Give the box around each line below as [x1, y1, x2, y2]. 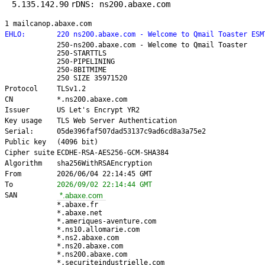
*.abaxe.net [57, 209, 102, 218]
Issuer [5, 106, 30, 115]
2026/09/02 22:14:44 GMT [57, 180, 152, 189]
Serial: [5, 127, 34, 136]
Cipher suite [5, 148, 54, 157]
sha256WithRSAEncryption [57, 159, 152, 168]
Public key [5, 138, 46, 147]
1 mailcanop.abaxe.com [5, 20, 92, 28]
